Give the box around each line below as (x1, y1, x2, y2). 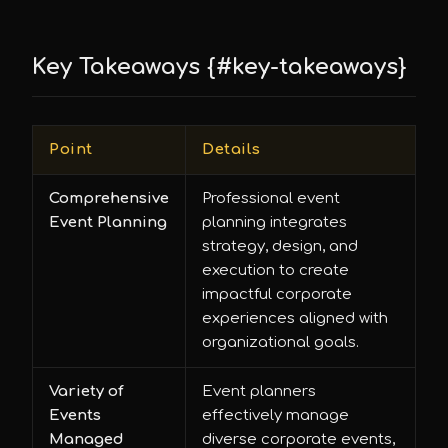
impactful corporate (202, 286, 352, 303)
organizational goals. (202, 334, 359, 351)
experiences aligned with (202, 310, 388, 327)
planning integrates (202, 214, 347, 231)
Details (202, 141, 261, 158)
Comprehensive (49, 190, 169, 207)
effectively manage (202, 407, 349, 424)
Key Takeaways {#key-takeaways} (32, 54, 407, 79)
